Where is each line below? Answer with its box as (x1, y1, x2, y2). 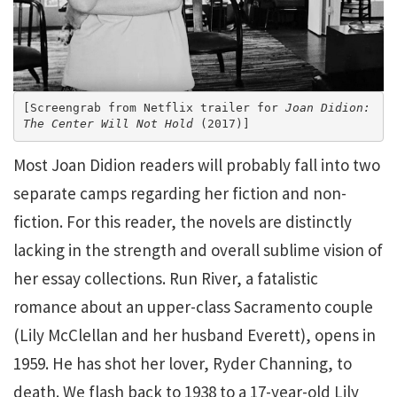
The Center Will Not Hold (22, 117, 193, 130)
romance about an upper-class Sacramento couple (13, 295, 373, 317)
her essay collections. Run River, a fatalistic (13, 267, 318, 289)
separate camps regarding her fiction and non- (13, 182, 346, 204)
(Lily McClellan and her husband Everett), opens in (13, 323, 376, 346)
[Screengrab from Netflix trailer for (22, 101, 285, 114)
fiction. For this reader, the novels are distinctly (13, 210, 352, 232)
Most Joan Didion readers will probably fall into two (13, 153, 380, 175)
